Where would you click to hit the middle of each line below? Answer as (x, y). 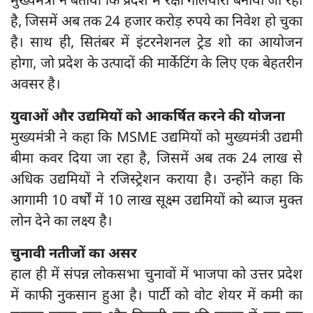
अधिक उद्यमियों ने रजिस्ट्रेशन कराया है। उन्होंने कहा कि (156, 181)
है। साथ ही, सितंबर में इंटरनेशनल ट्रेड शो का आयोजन (156, 44)
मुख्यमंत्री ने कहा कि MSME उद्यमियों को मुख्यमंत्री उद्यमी (156, 139)
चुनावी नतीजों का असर (74, 255)
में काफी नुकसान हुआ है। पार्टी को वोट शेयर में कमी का (156, 297)
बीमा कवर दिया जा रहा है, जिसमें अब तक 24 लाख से (156, 160)
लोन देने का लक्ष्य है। (61, 223)
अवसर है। (36, 86)
